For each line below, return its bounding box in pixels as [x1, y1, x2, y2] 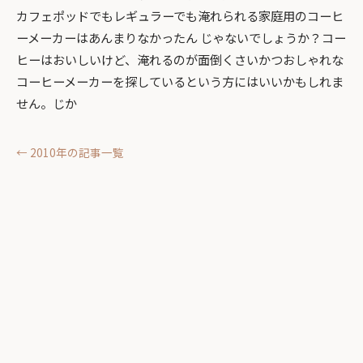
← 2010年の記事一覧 [16, 143, 124, 160]
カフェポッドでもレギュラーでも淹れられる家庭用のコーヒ [16, 6, 344, 24]
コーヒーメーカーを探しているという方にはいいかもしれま [16, 71, 344, 90]
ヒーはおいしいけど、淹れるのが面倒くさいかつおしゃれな [16, 49, 344, 68]
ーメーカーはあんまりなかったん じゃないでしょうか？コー [16, 28, 346, 46]
